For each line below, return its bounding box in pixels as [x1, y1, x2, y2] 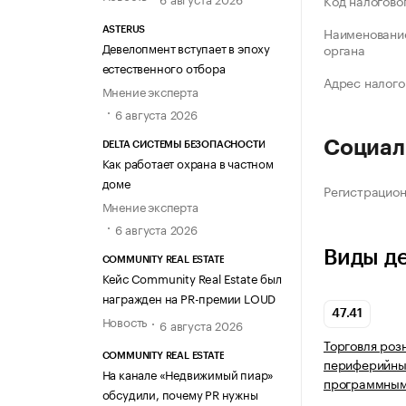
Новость [101, 312, 148, 331]
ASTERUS [101, 24, 146, 34]
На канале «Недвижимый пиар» [101, 363, 275, 382]
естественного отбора [101, 57, 226, 76]
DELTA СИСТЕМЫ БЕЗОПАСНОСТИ [101, 140, 266, 150]
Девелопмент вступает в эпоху [101, 37, 270, 56]
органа [324, 39, 365, 60]
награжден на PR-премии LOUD [101, 288, 276, 307]
